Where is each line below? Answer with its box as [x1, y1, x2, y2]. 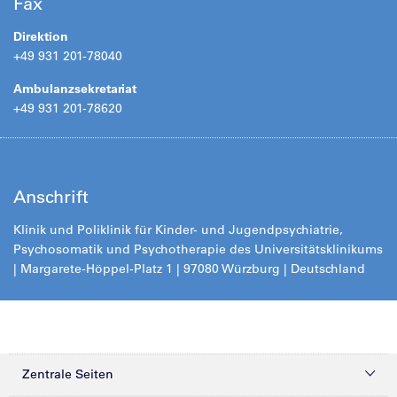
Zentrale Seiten [22, 365, 113, 382]
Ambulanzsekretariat [13, 80, 136, 97]
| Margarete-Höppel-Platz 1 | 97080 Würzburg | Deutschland [13, 260, 365, 276]
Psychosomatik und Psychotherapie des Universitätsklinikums [13, 240, 383, 257]
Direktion [13, 27, 68, 44]
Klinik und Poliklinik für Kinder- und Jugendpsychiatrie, [13, 221, 343, 237]
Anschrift [13, 185, 89, 207]
